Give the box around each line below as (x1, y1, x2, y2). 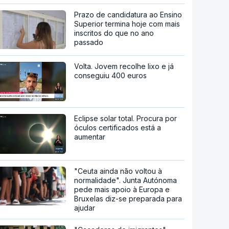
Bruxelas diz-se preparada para (74, 194, 182, 203)
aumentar (74, 132, 106, 142)
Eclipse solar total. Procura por (74, 114, 177, 123)
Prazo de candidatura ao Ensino (74, 10, 182, 19)
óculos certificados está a (74, 123, 162, 132)
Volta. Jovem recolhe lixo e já (74, 61, 174, 71)
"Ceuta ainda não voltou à (74, 167, 163, 176)
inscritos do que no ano (74, 28, 154, 37)
